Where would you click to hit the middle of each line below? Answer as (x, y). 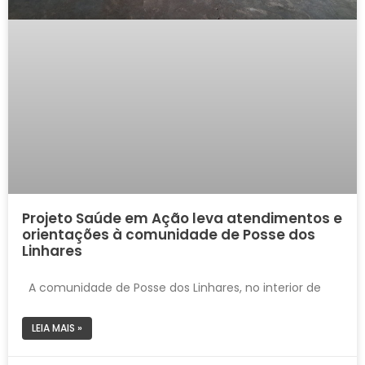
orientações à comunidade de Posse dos (169, 235)
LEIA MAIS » (57, 328)
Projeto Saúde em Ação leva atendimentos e (182, 219)
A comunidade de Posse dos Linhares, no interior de (172, 288)
